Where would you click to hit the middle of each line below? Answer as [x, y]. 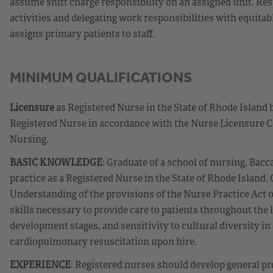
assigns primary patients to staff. [83, 33]
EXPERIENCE [40, 264]
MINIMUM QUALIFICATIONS [101, 77]
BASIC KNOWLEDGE [56, 162]
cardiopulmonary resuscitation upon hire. [103, 241]
